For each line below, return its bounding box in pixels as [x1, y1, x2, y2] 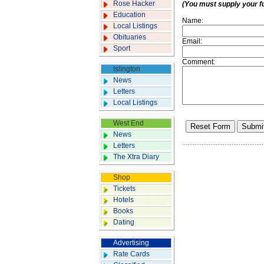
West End [113, 119, 144, 127]
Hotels [113, 196, 134, 204]
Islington [113, 65, 140, 73]
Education [113, 11, 146, 19]
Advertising [113, 239, 149, 247]
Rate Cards [113, 250, 150, 258]
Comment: [182, 58, 215, 66]
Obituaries [113, 33, 146, 41]
